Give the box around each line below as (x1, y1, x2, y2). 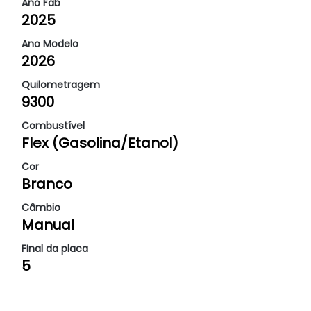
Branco (22, 174, 72, 194)
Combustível (22, 119, 85, 133)
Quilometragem (22, 78, 100, 92)
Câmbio (22, 201, 60, 215)
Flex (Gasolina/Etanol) (22, 133, 178, 153)
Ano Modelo (22, 37, 78, 51)
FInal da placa (22, 242, 88, 255)
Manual (22, 215, 74, 235)
